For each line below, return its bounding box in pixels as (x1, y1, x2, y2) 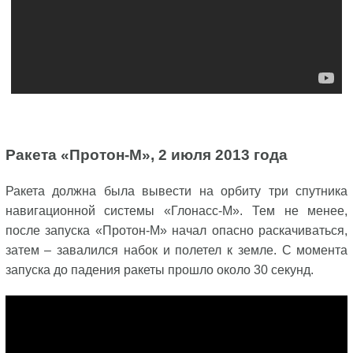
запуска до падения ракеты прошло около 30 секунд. (5, 263, 314, 277)
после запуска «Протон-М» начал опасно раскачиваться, (5, 224, 348, 237)
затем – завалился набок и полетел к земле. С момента (5, 243, 348, 257)
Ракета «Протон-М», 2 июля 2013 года (5, 147, 288, 163)
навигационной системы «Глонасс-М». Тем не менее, (5, 204, 348, 217)
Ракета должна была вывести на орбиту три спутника (5, 184, 348, 198)
